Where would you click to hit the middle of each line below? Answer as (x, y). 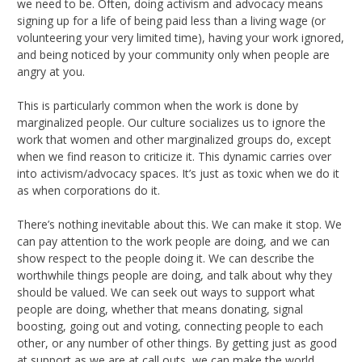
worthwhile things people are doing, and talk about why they (175, 275)
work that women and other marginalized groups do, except (174, 139)
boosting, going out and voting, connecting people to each (170, 326)
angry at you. (51, 71)
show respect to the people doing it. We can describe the (166, 258)
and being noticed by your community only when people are (173, 54)
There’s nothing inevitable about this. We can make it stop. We (179, 224)
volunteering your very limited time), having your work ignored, (181, 37)
